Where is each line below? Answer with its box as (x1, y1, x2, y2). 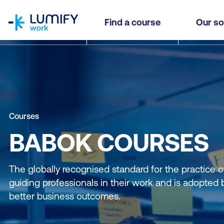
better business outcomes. (9, 190, 120, 201)
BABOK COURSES (9, 128, 208, 157)
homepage (8, 1, 47, 10)
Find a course (104, 17, 160, 27)
